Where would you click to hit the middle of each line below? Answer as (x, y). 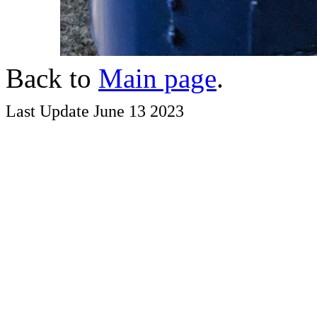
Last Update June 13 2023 (95, 110)
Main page (157, 78)
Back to (52, 78)
